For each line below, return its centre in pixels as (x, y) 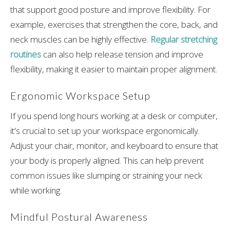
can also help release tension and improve (123, 54)
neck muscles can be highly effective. (79, 39)
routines (26, 54)
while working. (37, 190)
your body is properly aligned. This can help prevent (107, 161)
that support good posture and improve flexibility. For (110, 9)
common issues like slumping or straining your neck (106, 176)
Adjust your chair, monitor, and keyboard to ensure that (114, 146)
